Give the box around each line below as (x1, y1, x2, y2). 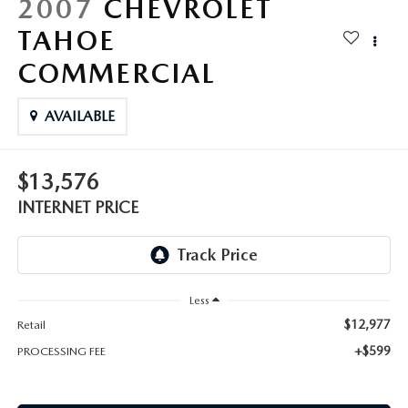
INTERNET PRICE (16, 198, 138, 218)
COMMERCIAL (16, 56, 216, 89)
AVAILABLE (44, 107, 115, 125)
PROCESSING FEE (16, 343, 106, 358)
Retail (16, 317, 46, 331)
